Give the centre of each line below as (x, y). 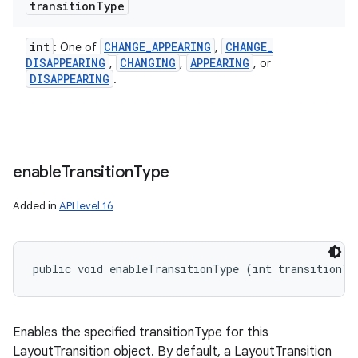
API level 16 (86, 206)
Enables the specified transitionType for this (141, 332)
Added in (36, 206)
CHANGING (148, 63)
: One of (77, 47)
